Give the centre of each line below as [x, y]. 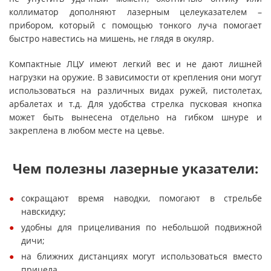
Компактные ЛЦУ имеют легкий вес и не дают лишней [135, 64]
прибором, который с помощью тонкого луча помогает [135, 25]
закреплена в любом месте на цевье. [87, 130]
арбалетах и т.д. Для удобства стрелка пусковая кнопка [135, 104]
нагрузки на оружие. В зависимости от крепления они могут [135, 77]
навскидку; [44, 211]
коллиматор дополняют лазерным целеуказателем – [135, 12]
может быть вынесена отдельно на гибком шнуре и [135, 117]
